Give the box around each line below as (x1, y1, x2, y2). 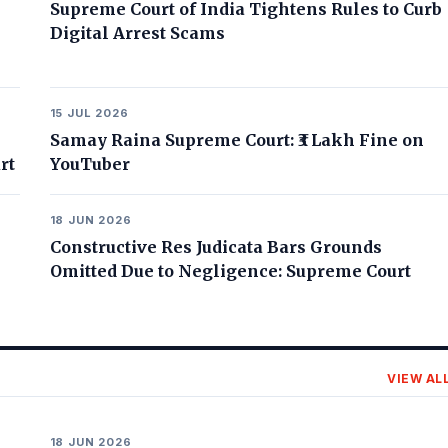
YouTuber (49, 154, 130, 174)
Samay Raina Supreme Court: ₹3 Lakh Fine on (49, 130, 424, 150)
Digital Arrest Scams (49, 23, 225, 43)
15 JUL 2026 (49, 106, 129, 120)
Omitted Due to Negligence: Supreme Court (49, 261, 411, 281)
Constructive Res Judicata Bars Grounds (49, 237, 382, 257)
